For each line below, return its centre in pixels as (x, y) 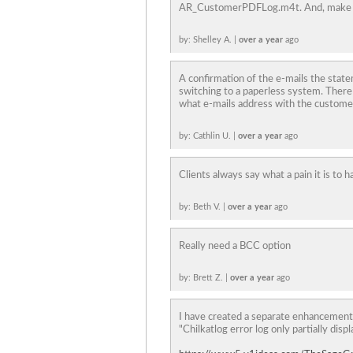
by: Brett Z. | (204, 278)
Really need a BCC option (235, 246)
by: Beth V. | (203, 207)
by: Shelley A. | (209, 40)
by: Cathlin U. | (208, 136)
